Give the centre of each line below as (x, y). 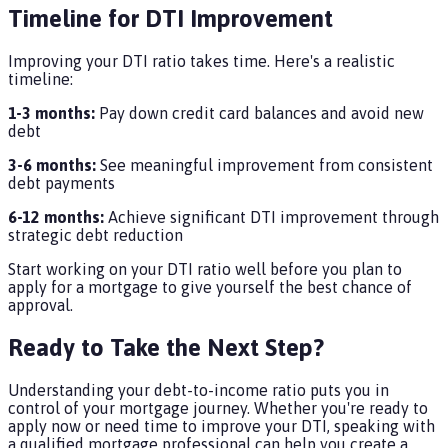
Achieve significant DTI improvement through (271, 216)
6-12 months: (56, 216)
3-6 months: (52, 164)
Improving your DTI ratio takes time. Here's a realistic (201, 60)
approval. (40, 304)
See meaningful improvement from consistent (264, 164)
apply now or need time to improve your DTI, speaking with (221, 425)
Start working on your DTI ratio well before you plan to (205, 268)
